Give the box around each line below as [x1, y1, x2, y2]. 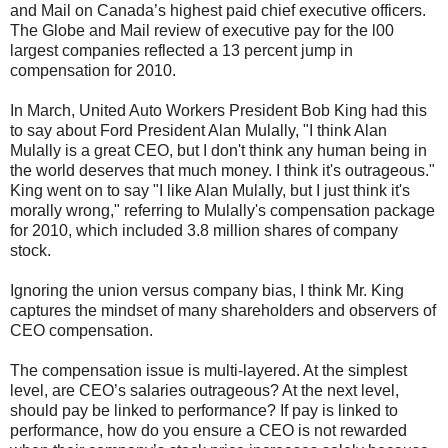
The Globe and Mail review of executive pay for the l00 [10, 21, 394, 39]
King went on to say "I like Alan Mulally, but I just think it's [10, 181, 410, 199]
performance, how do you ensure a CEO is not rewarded [10, 421, 407, 439]
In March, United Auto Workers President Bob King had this [10, 101, 427, 119]
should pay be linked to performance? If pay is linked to [10, 401, 398, 419]
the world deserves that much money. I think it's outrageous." [10, 161, 435, 179]
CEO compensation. [10, 321, 153, 339]
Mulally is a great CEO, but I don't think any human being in [10, 141, 427, 159]
